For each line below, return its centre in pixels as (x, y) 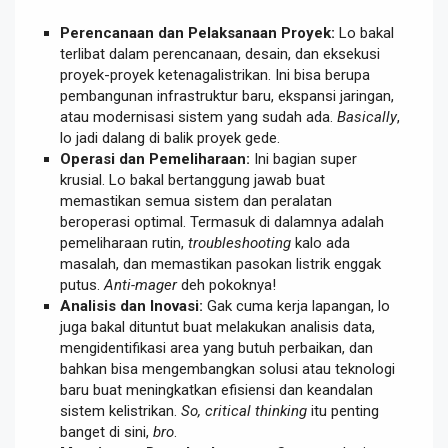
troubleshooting (239, 243)
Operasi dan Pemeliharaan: (155, 159)
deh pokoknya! (226, 285)
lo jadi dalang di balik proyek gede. (170, 138)
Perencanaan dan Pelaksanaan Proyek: (197, 33)
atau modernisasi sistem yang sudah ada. (198, 117)
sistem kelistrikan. (120, 411)
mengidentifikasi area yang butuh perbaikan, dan (216, 348)
